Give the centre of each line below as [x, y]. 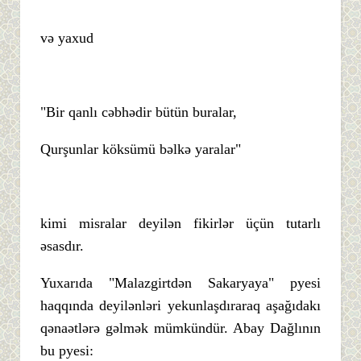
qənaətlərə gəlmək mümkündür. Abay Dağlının [180, 328]
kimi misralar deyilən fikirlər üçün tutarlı [180, 223]
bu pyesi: [67, 350]
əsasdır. [62, 245]
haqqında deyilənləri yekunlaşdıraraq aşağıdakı [180, 305]
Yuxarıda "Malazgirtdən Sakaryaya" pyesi [180, 282]
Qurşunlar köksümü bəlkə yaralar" [141, 149]
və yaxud [67, 37]
